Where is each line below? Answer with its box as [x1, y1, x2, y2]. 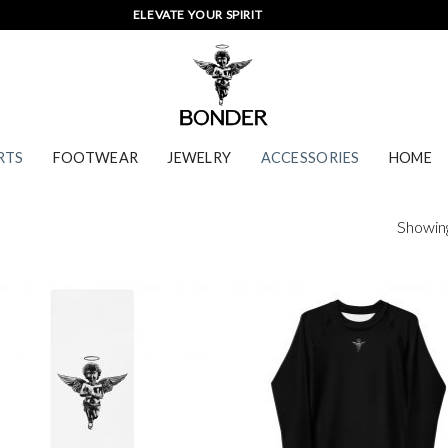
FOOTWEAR [52, 148, 139, 166]
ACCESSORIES [260, 148, 360, 166]
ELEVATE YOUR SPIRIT [86, 7, 217, 22]
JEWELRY [167, 148, 232, 166]
